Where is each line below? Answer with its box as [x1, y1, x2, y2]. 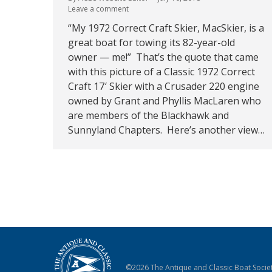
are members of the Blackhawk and [68, 109, 229, 123]
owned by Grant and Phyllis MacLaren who [68, 94, 261, 108]
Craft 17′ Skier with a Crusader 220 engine [68, 80, 259, 93]
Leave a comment [68, 4, 129, 15]
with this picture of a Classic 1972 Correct [68, 65, 255, 79]
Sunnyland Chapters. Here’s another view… [68, 123, 265, 137]
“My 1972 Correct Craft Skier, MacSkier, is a [68, 21, 264, 35]
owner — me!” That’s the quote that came [68, 50, 259, 64]
